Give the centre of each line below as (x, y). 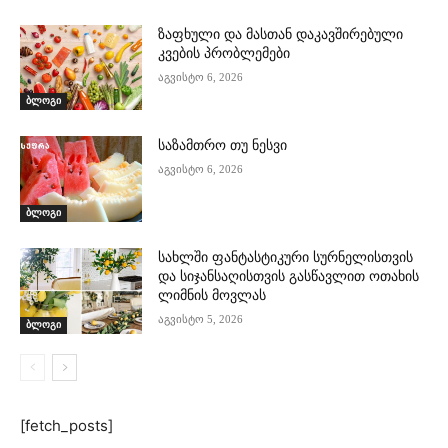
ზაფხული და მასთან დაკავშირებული (281, 34)
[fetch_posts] (66, 425)
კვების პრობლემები (224, 53)
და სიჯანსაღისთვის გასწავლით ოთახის (289, 277)
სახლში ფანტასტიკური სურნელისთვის (286, 258)
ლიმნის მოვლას (212, 296)
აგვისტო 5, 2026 (201, 319)
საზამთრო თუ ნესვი (223, 146)
